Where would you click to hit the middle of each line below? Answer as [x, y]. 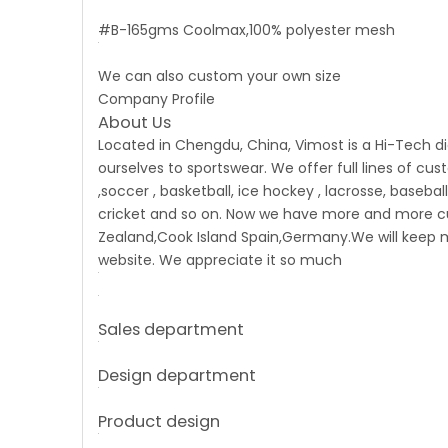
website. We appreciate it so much [220, 260]
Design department [177, 375]
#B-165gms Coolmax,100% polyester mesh [246, 30]
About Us [134, 122]
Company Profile [156, 99]
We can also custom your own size [219, 76]
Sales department [171, 329]
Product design [159, 421]
